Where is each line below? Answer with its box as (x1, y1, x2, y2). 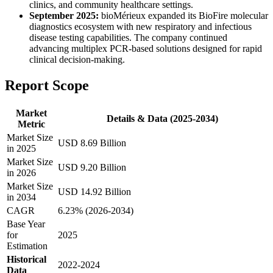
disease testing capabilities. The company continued (29, 32, 227, 43)
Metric (17, 119, 45, 130)
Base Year (7, 219, 45, 230)
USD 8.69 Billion (58, 138, 126, 149)
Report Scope (5, 77, 89, 94)
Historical (7, 254, 46, 265)
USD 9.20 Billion (58, 162, 126, 173)
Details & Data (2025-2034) (106, 113, 218, 124)
